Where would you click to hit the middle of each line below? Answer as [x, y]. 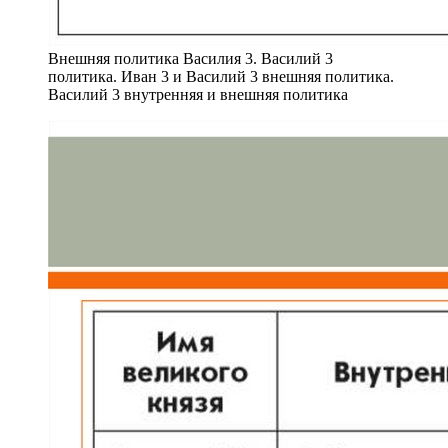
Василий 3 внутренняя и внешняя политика [198, 94]
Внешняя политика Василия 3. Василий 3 [190, 58]
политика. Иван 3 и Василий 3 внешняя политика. [221, 76]
